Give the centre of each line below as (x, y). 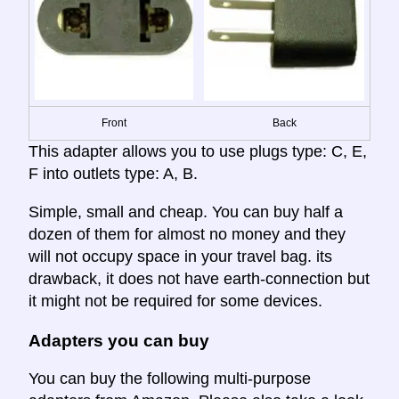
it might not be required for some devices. (175, 301)
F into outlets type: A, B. (113, 173)
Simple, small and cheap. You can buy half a (186, 212)
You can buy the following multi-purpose (170, 379)
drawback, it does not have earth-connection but (199, 278)
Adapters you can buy (119, 340)
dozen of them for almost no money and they (187, 234)
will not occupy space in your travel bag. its (180, 256)
